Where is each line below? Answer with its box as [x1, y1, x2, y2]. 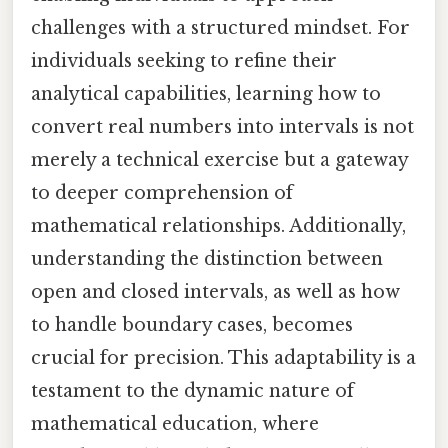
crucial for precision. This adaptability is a [31, 346, 416, 369]
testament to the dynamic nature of [31, 379, 354, 402]
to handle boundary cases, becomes [31, 313, 353, 336]
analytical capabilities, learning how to [31, 82, 381, 105]
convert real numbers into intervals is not [31, 115, 414, 138]
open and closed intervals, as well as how [31, 280, 400, 303]
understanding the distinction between [31, 247, 383, 270]
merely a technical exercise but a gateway [31, 148, 408, 171]
